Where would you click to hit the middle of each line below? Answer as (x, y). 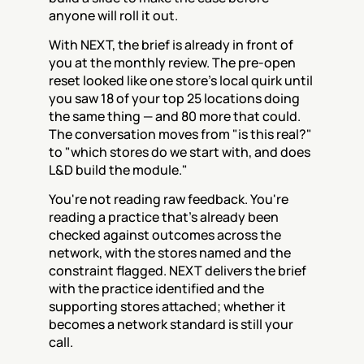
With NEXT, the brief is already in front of (171, 45)
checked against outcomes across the (165, 235)
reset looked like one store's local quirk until (181, 80)
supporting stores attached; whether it (167, 306)
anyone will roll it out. (113, 15)
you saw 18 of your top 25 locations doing (174, 98)
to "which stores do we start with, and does (180, 152)
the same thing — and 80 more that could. (175, 116)
